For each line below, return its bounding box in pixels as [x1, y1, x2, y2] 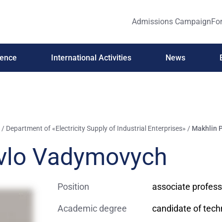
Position [57, 181, 90, 192]
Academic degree [57, 203, 127, 214]
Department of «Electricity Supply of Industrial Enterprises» [5, 124, 186, 132]
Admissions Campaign [132, 17, 212, 26]
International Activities [51, 53, 131, 62]
